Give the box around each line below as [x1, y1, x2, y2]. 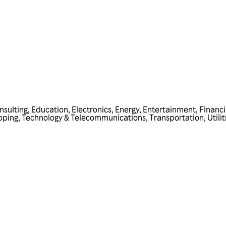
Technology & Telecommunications [22, 112, 146, 123]
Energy [115, 104, 139, 115]
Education [31, 104, 68, 115]
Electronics [72, 104, 111, 115]
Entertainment [143, 104, 196, 115]
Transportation [149, 112, 204, 123]
